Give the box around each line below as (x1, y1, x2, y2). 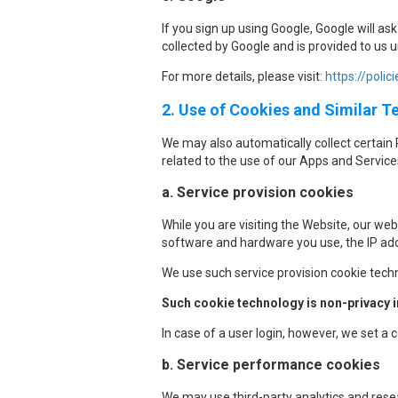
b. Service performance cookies (162, 356, 380, 373)
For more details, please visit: (162, 69, 325, 84)
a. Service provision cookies (162, 184, 354, 201)
